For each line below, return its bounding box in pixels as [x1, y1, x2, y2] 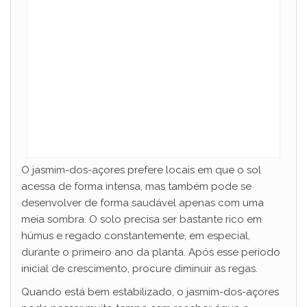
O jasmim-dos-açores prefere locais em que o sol [21, 163, 261, 176]
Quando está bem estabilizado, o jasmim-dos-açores [21, 285, 279, 298]
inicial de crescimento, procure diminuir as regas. [21, 262, 258, 275]
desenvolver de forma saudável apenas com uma [21, 196, 264, 209]
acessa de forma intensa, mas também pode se [21, 180, 251, 193]
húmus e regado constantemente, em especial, [21, 229, 250, 242]
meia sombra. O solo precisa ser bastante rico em [21, 212, 262, 225]
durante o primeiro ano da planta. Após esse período [21, 245, 280, 258]
